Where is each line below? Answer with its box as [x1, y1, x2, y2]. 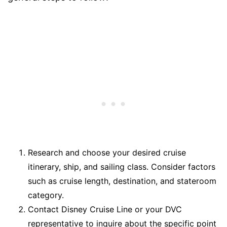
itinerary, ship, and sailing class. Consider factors [28, 161, 215, 172]
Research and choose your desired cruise [28, 147, 186, 158]
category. [28, 190, 64, 200]
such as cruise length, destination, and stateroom [28, 175, 216, 186]
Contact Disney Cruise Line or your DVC [28, 204, 182, 214]
